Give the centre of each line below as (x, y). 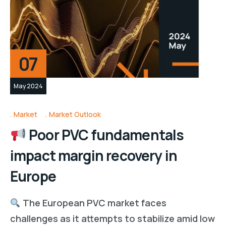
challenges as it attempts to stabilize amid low (112, 219)
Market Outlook (75, 115)
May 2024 (28, 86)
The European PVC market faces (93, 203)
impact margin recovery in (94, 156)
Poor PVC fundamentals (105, 135)
